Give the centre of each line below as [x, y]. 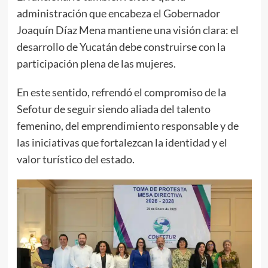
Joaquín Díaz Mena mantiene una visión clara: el [127, 30]
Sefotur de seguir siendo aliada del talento [113, 109]
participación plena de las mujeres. [96, 63]
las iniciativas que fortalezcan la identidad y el [122, 142]
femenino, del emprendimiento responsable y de [127, 125]
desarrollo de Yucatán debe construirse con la [121, 46]
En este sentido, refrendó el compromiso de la [121, 92]
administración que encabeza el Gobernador [118, 13]
